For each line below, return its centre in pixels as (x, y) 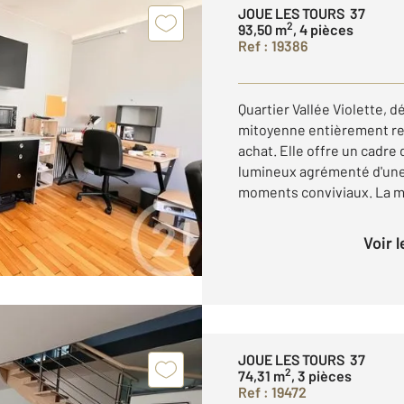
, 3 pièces (321, 375)
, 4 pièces (323, 29)
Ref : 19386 (273, 45)
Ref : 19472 (272, 391)
